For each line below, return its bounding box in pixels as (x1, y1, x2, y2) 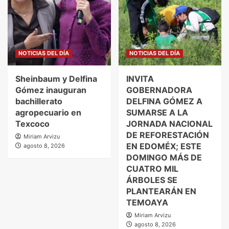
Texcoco (15, 118, 50, 129)
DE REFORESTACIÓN (126, 129, 209, 140)
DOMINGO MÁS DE (126, 152, 202, 163)
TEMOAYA (126, 197, 168, 208)
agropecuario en (15, 107, 81, 118)
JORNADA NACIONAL (126, 118, 213, 129)
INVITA (126, 73, 154, 84)
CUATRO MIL (126, 163, 178, 174)
